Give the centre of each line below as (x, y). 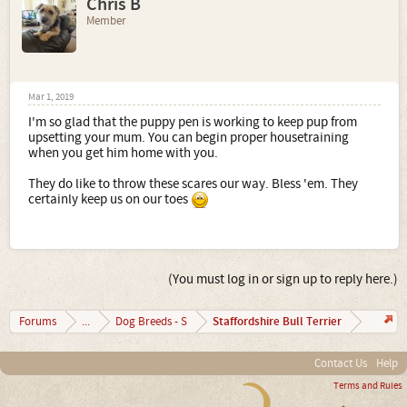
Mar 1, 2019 (51, 97)
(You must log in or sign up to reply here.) (283, 279)
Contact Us (341, 363)
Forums (38, 321)
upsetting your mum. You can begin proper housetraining (189, 137)
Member (106, 20)
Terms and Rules (368, 386)
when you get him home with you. (123, 153)
